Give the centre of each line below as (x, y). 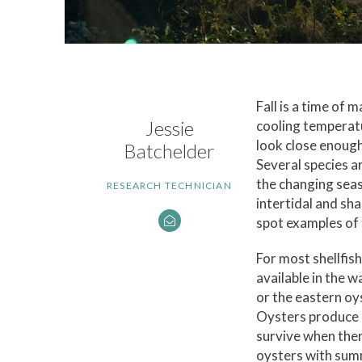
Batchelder (169, 150)
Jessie (169, 128)
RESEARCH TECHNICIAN (169, 185)
